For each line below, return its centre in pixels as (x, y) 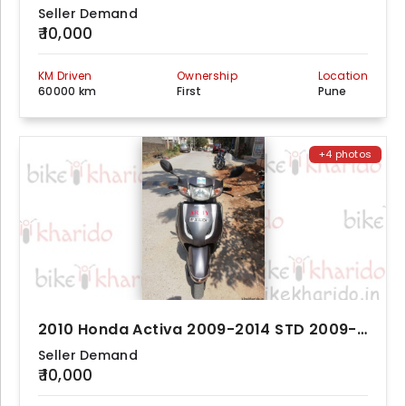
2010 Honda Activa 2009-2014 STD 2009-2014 (362, 329)
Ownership (207, 76)
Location (343, 76)
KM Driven (65, 76)
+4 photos (345, 154)
